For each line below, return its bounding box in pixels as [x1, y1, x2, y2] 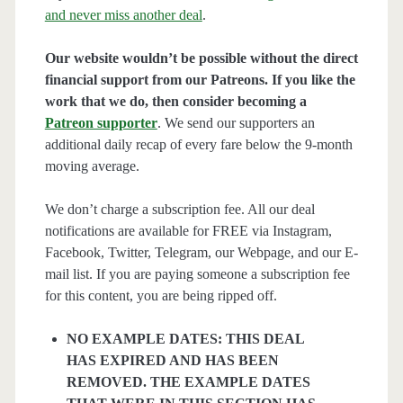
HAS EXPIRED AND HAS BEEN [66, 353, 279, 369]
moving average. [44, 158, 139, 175]
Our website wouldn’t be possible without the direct [44, 50, 358, 67]
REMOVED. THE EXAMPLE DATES [66, 374, 310, 390]
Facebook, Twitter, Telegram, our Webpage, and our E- [44, 245, 358, 261]
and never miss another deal [44, 7, 202, 23]
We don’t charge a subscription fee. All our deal [44, 201, 315, 218]
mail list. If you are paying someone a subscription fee [44, 266, 350, 282]
